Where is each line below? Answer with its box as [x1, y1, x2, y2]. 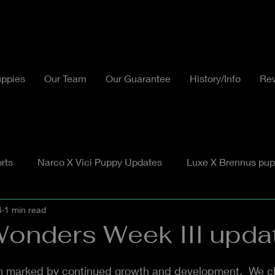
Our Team [44, 72, 87, 84]
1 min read [4, 204, 46, 215]
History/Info [190, 72, 241, 84]
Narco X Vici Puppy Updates [37, 156, 162, 168]
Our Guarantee [106, 72, 171, 84]
